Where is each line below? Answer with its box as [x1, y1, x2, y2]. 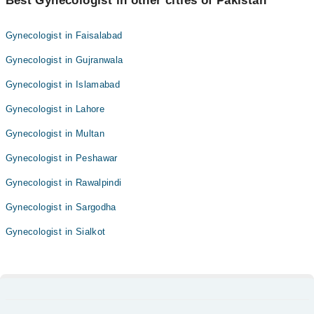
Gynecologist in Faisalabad [5, 30, 123, 41]
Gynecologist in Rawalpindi [5, 177, 122, 189]
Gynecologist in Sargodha [5, 202, 116, 213]
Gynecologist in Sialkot [5, 226, 106, 238]
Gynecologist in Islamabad [5, 79, 121, 90]
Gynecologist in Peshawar [5, 153, 118, 164]
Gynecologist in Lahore [5, 104, 105, 115]
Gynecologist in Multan [5, 128, 105, 139]
